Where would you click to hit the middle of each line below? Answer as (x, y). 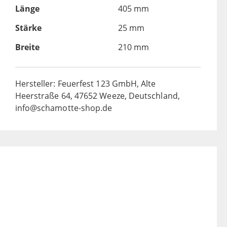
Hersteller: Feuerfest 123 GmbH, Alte (85, 84)
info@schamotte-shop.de (64, 108)
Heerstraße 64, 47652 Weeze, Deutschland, (97, 96)
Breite (27, 47)
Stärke (28, 28)
